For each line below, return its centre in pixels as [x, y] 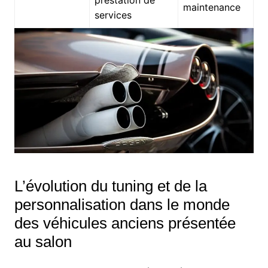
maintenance [211, 7]
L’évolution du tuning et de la [110, 186]
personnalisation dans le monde [122, 205]
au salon [43, 242]
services [113, 15]
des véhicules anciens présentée [125, 223]
